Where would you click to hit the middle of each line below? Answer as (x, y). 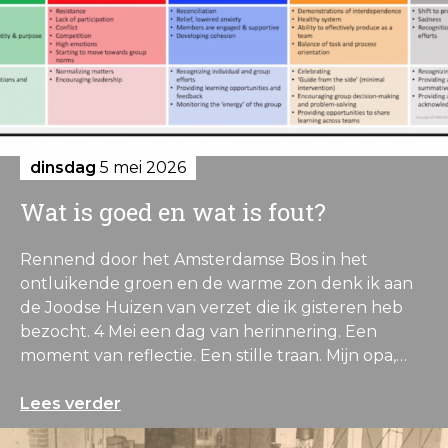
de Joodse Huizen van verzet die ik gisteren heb (211, 307)
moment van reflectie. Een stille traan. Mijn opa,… (213, 355)
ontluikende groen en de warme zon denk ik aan (216, 283)
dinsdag (63, 167)
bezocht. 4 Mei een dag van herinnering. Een (198, 331)
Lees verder (70, 403)
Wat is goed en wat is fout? (173, 211)
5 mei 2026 (141, 167)
